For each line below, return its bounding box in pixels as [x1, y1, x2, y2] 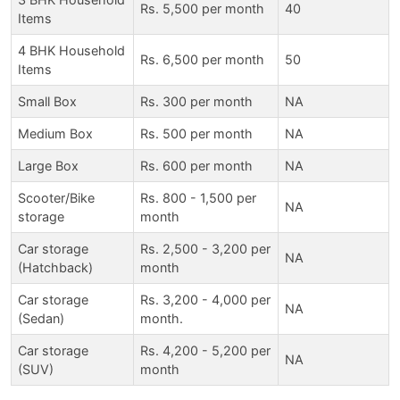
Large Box [18, 157, 79, 173]
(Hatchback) [18, 259, 93, 275]
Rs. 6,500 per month [140, 51, 264, 67]
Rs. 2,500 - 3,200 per [140, 240, 271, 256]
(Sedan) [18, 310, 64, 326]
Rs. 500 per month [140, 125, 253, 141]
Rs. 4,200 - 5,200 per [140, 342, 271, 358]
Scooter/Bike [18, 189, 95, 205]
